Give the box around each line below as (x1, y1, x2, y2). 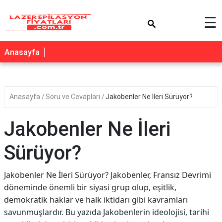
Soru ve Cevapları (46, 93, 102, 101)
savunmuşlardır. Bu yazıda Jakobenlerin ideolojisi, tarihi (4, 207, 209, 218)
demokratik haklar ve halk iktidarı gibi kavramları (4, 194, 188, 205)
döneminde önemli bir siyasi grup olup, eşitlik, (4, 182, 176, 193)
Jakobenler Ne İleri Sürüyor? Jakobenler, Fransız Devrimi (4, 169, 211, 180)
